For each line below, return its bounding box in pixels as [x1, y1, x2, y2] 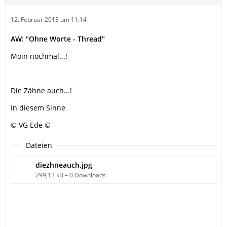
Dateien [26, 140, 52, 150]
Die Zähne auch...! [11, 86, 72, 96]
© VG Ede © [11, 120, 51, 130]
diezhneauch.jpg [35, 160, 92, 170]
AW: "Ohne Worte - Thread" [11, 34, 105, 44]
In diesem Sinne [11, 103, 65, 113]
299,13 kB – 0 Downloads [35, 171, 106, 180]
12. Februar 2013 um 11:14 [11, 15, 87, 24]
